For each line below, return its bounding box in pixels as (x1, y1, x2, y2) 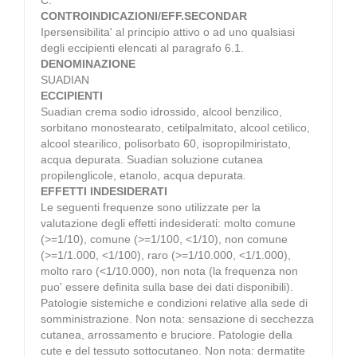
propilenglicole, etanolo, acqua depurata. (41, 168, 246, 182)
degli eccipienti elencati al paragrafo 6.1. (41, 41, 244, 54)
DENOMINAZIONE (41, 57, 135, 70)
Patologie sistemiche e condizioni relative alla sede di (41, 296, 308, 309)
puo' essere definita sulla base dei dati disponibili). (41, 280, 293, 293)
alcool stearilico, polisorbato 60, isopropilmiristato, (41, 136, 291, 150)
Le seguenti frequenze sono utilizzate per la (41, 200, 261, 214)
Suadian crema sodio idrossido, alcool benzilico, (41, 104, 282, 118)
